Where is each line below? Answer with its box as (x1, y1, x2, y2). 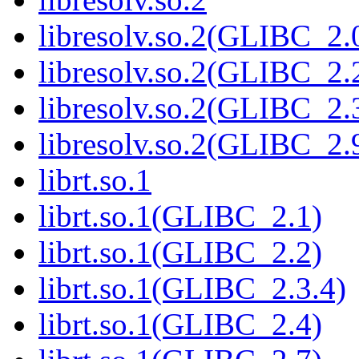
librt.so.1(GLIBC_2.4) (38, 307, 322, 342)
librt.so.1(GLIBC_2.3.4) (38, 271, 346, 306)
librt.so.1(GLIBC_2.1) (38, 199, 322, 234)
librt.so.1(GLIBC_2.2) (38, 235, 322, 270)
